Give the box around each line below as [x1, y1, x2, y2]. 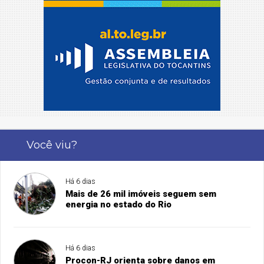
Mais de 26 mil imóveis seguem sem [65, 189, 217, 199]
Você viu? [26, 138, 77, 151]
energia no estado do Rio [65, 199, 172, 210]
